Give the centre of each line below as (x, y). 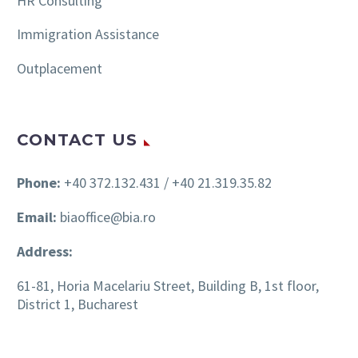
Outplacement (60, 69)
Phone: (39, 183)
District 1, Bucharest (78, 304)
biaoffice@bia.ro (108, 217)
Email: (38, 217)
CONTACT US (77, 140)
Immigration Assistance (88, 34)
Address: (46, 251)
